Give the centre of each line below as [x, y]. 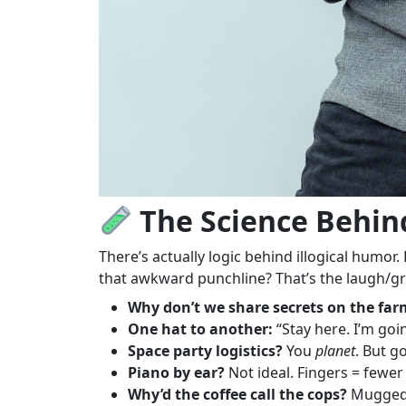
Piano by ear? [177, 372]
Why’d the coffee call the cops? [238, 394]
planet [336, 350]
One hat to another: [201, 329]
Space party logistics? [206, 350]
